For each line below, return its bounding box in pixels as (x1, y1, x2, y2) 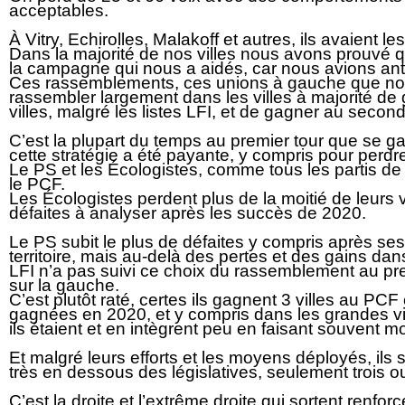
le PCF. (9, 174, 65, 194)
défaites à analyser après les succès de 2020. (9, 203, 366, 223)
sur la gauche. (9, 276, 119, 296)
